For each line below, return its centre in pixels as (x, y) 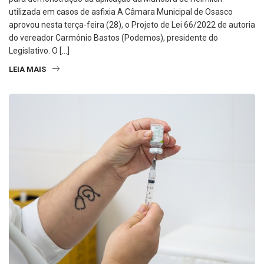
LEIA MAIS (27, 69)
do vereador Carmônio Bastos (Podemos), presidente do (113, 37)
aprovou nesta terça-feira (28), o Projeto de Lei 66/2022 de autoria (132, 24)
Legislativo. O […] (39, 50)
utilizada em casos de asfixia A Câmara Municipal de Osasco (121, 11)
